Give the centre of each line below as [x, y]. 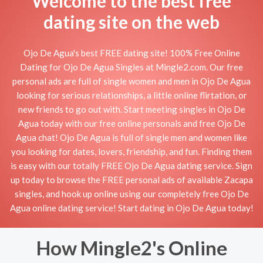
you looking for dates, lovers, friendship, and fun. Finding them [131, 151]
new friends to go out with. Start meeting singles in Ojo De [131, 109]
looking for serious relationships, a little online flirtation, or [131, 95]
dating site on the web [131, 22]
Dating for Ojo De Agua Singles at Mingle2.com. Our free [131, 67]
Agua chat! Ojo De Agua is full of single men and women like [131, 137]
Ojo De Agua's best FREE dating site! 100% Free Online [131, 53]
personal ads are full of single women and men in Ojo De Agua [131, 81]
